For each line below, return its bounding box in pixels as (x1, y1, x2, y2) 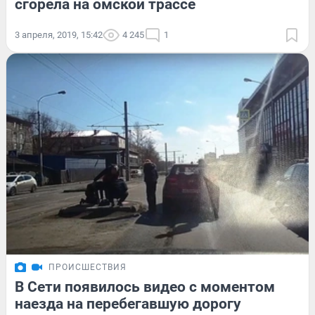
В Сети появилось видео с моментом (15, 278, 275, 296)
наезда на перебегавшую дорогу (15, 295, 241, 313)
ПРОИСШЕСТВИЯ (49, 262, 127, 273)
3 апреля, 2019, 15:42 (15, 29, 103, 40)
